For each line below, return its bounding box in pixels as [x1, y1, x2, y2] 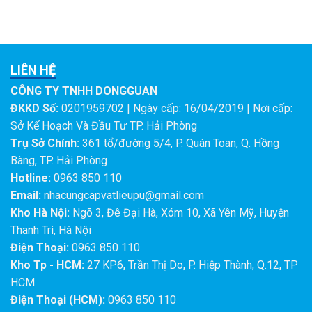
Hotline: [10, 171, 51, 185]
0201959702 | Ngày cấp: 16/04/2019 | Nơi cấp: [58, 101, 292, 115]
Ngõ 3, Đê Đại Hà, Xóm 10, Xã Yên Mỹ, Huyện [70, 205, 289, 219]
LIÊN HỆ [10, 62, 56, 77]
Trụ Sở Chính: [10, 136, 79, 150]
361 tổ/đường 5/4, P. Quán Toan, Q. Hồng [79, 136, 279, 150]
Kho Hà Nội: [10, 205, 70, 219]
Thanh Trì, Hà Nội [10, 223, 91, 237]
